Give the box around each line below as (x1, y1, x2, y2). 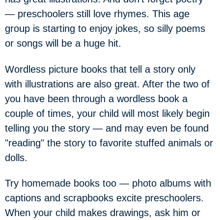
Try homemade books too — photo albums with (5, 178, 211, 189)
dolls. (5, 152, 27, 163)
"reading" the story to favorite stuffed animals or (5, 137, 213, 148)
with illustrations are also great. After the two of (5, 78, 210, 89)
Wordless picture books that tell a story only (5, 63, 195, 75)
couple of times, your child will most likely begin (5, 108, 210, 119)
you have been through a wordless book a (5, 93, 188, 104)
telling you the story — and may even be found (5, 122, 209, 134)
